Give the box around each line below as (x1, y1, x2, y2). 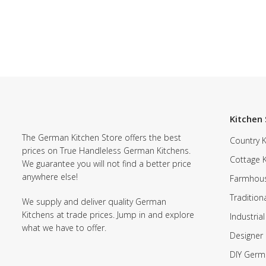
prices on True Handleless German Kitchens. (22, 145, 191, 157)
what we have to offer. (22, 222, 106, 234)
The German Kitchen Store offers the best (22, 132, 181, 144)
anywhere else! (22, 171, 78, 183)
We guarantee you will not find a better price (22, 158, 191, 170)
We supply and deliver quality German (22, 196, 166, 208)
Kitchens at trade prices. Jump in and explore (22, 209, 194, 221)
